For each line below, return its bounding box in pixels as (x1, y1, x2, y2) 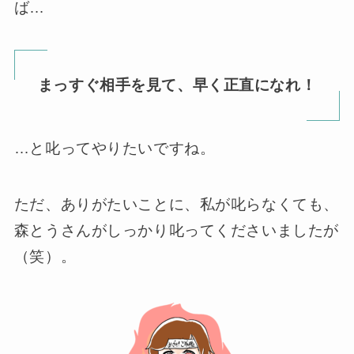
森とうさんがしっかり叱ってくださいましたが (13, 222, 339, 239)
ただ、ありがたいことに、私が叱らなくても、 (13, 196, 339, 213)
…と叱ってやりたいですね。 (13, 140, 216, 157)
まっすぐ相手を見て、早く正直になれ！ (37, 77, 317, 94)
